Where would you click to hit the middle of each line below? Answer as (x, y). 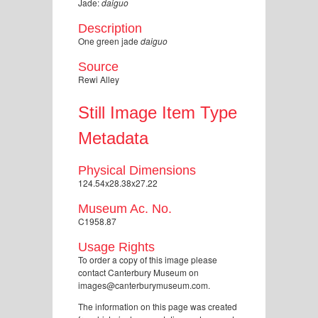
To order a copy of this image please (148, 259)
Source (98, 66)
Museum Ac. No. (125, 208)
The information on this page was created (158, 306)
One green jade (109, 40)
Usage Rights (116, 247)
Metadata (113, 138)
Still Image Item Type (158, 112)
